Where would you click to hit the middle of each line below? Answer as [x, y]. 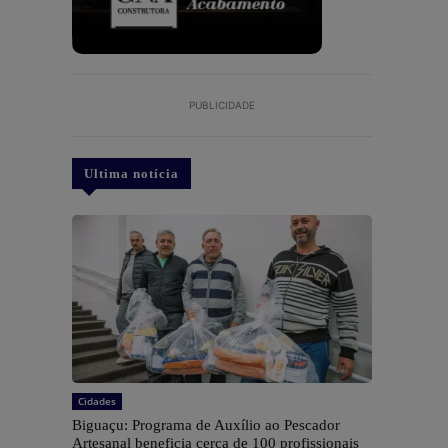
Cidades [97, 401]
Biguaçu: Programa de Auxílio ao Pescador [206, 425]
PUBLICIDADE [222, 105]
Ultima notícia [131, 174]
